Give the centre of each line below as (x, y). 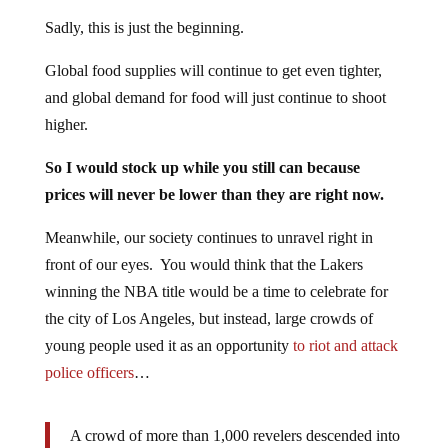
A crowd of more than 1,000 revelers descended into (234, 436)
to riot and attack (345, 346)
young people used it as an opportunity (168, 346)
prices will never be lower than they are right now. (214, 195)
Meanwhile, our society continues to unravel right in (208, 238)
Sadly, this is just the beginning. (144, 28)
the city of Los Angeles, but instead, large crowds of (208, 319)
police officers (89, 373)
